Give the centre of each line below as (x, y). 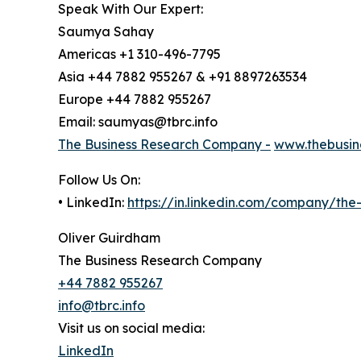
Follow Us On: (99, 180)
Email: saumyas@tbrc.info (138, 122)
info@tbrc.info (102, 306)
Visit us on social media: (131, 328)
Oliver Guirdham (109, 238)
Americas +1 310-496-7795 (139, 54)
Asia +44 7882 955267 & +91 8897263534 (183, 77)
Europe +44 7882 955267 (135, 100)
